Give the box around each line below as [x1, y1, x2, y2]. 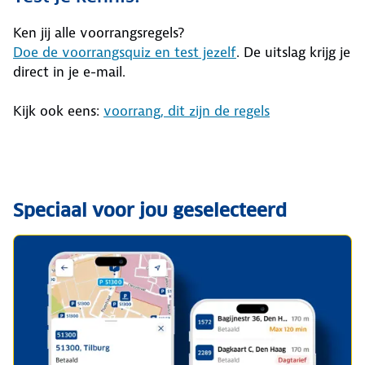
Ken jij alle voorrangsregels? [13, 23, 184, 42]
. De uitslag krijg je [236, 42, 350, 61]
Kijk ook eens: [13, 101, 103, 120]
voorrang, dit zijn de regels [103, 101, 270, 120]
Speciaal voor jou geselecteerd [13, 198, 287, 222]
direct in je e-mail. [13, 62, 125, 81]
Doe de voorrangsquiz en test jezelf [13, 42, 236, 61]
